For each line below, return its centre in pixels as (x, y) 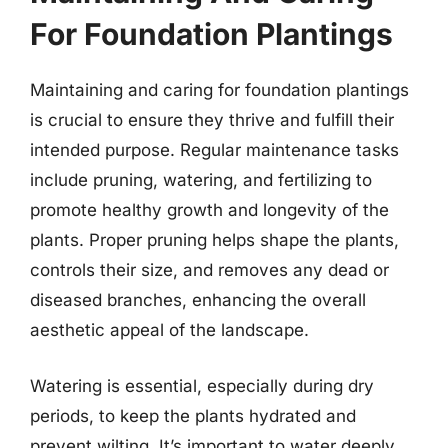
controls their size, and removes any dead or (209, 270)
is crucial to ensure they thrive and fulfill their (212, 120)
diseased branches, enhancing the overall (198, 300)
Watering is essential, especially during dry (202, 385)
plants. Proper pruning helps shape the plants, (214, 240)
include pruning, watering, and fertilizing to (201, 180)
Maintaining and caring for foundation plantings (219, 90)
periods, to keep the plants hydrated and (193, 415)
